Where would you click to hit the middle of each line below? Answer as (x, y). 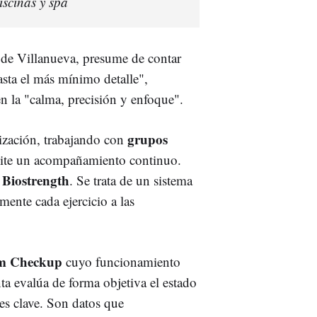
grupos (146, 139)
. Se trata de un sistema (131, 180)
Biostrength (36, 180)
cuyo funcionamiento (123, 261)
